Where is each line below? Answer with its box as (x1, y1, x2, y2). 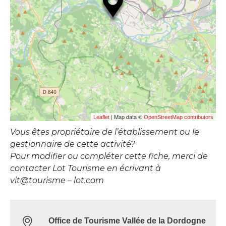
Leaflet (93, 114, 109, 121)
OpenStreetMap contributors (144, 114, 213, 121)
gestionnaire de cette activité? (10, 139, 135, 149)
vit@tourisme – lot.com (10, 176, 104, 186)
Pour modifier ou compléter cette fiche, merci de (10, 151, 208, 161)
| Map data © (109, 112, 144, 121)
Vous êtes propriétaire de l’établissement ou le (10, 127, 199, 137)
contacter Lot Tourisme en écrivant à (10, 163, 161, 174)
